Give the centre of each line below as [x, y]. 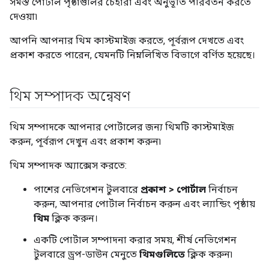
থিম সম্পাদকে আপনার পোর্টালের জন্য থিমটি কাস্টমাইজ [122, 127]
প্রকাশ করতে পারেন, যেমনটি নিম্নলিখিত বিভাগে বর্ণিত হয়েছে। [132, 55]
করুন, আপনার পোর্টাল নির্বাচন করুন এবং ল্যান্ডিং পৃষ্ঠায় [144, 204]
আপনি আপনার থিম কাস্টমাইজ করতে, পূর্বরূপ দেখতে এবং [127, 41]
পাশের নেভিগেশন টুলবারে [87, 189]
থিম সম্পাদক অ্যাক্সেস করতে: [68, 165]
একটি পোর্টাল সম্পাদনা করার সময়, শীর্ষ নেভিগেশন [135, 240]
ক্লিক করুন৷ [209, 254]
